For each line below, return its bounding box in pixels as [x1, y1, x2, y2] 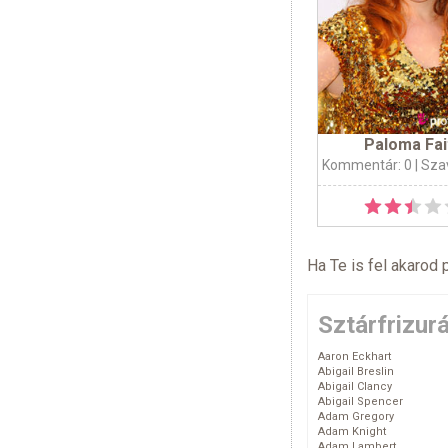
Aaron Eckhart [318, 350, 391, 364]
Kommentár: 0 [321, 157, 412, 174]
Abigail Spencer [318, 395, 403, 409]
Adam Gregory [318, 410, 394, 424]
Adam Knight [318, 425, 386, 439]
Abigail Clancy [318, 380, 392, 394]
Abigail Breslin [318, 365, 394, 379]
